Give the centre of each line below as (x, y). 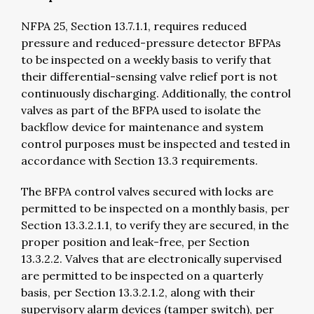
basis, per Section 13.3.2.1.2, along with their (138, 292)
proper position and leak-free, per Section (135, 241)
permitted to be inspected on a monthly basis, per (155, 208)
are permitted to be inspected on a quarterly (142, 275)
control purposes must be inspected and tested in (156, 143)
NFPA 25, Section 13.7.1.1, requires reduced (134, 26)
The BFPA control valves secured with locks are (147, 191)
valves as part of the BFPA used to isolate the (141, 110)
